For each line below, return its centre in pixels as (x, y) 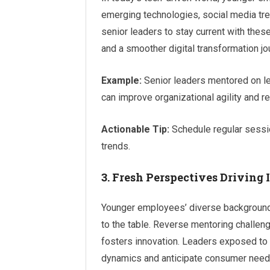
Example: (121, 80)
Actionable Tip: (135, 129)
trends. (116, 146)
